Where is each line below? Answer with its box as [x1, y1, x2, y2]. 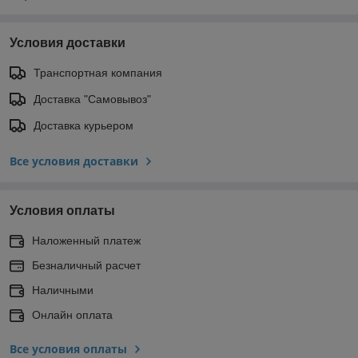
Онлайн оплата [32, 308, 113, 322]
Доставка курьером [34, 119, 133, 133]
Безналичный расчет [32, 259, 141, 272]
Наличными [32, 284, 93, 297]
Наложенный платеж [32, 234, 141, 248]
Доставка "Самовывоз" [34, 93, 151, 106]
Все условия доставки [10, 153, 138, 169]
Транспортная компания [34, 66, 162, 80]
